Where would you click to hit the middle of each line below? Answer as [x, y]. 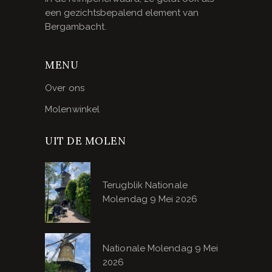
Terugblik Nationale [145, 185]
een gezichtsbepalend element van [122, 13]
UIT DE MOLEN [85, 141]
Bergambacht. [76, 27]
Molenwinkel [73, 109]
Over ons [65, 88]
